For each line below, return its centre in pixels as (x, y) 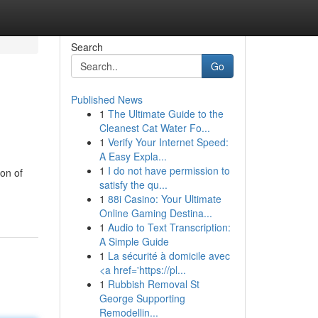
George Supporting (142, 298)
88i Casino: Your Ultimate (164, 199)
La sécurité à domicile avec (169, 256)
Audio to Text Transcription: (169, 227)
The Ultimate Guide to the (165, 114)
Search (87, 47)
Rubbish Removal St (153, 284)
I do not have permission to (169, 170)
